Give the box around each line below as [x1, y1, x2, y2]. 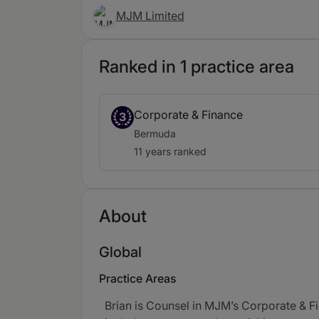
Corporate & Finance [134, 108, 243, 122]
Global [99, 244, 142, 261]
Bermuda [134, 127, 176, 140]
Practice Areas [99, 271, 177, 286]
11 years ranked [134, 145, 206, 157]
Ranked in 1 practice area [99, 56, 294, 77]
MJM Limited [116, 9, 184, 23]
